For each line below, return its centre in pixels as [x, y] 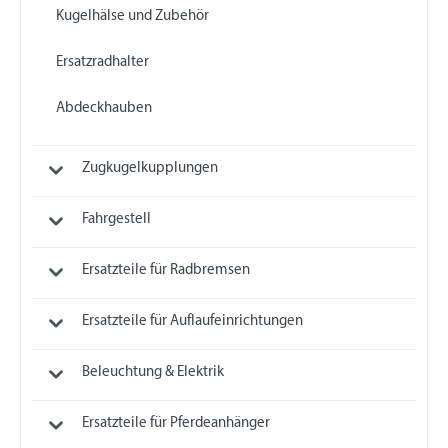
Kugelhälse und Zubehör [132, 16]
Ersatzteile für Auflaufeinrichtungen [192, 321]
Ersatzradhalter [102, 62]
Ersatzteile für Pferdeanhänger [175, 423]
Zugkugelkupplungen [149, 169]
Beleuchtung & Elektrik [152, 372]
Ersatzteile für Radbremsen [165, 271]
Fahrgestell [116, 220]
